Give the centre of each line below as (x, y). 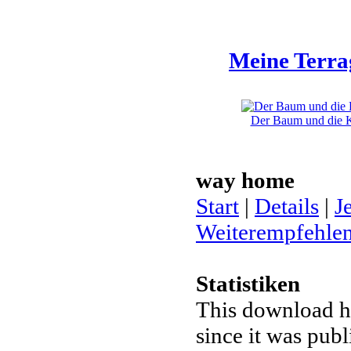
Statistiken (248, 284)
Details (287, 206)
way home (245, 180)
